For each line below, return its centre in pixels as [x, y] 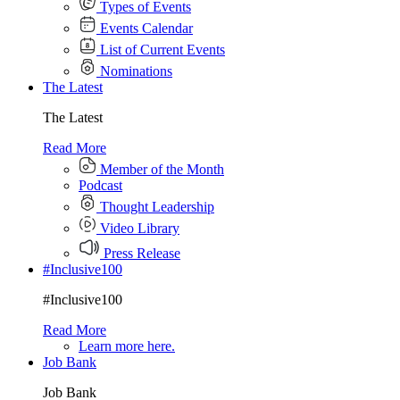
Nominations [134, 71]
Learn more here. [127, 346]
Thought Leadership [155, 207]
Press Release [140, 253]
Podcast [100, 185]
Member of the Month [160, 169]
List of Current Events [161, 50]
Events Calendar [145, 28]
